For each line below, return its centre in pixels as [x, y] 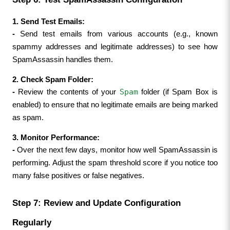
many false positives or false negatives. [78, 175]
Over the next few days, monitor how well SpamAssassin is [118, 150]
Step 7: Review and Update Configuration [96, 203]
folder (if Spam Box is [178, 92]
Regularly [32, 222]
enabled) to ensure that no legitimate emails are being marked [115, 104]
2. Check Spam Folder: [53, 79]
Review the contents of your [69, 92]
